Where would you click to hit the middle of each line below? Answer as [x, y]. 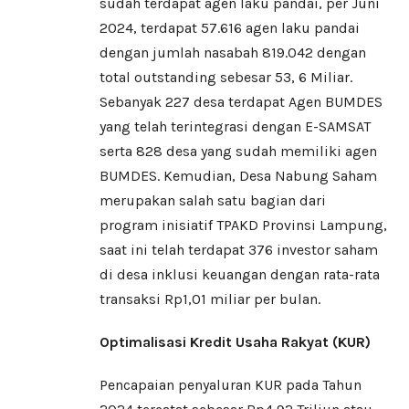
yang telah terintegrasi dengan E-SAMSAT [235, 127]
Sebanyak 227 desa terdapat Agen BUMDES [241, 102]
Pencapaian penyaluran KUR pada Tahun [231, 385]
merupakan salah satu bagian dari [213, 201]
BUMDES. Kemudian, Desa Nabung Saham [238, 176]
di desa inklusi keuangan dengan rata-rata [240, 275]
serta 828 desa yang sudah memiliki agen [238, 152]
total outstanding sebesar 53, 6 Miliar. [226, 78]
